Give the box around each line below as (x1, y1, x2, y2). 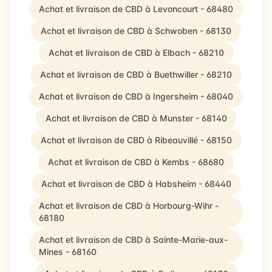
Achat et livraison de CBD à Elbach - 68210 (48, 47, 224, 58)
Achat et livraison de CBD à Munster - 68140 (45, 113, 227, 123)
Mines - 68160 (39, 246, 97, 257)
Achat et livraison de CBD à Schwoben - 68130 (41, 25, 231, 36)
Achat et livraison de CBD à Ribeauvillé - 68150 (40, 135, 232, 145)
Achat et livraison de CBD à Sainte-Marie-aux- (39, 234, 228, 245)
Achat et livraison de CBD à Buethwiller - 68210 (40, 69, 232, 80)
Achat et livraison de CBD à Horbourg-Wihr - (39, 200, 219, 211)
